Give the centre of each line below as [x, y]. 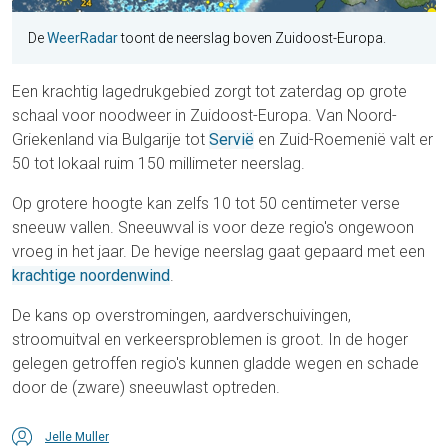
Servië [231, 140]
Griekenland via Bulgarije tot [110, 140]
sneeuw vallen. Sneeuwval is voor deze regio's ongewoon [213, 228]
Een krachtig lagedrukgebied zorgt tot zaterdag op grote [209, 92]
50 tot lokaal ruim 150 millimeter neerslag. [158, 164]
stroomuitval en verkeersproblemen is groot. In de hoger [210, 340]
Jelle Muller [77, 437]
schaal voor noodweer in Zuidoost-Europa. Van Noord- [204, 116]
